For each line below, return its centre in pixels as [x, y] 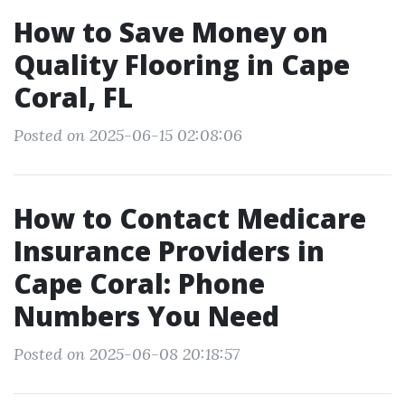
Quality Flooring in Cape [182, 65]
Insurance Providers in [169, 251]
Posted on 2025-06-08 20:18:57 [127, 354]
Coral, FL [73, 97]
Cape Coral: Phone [139, 283]
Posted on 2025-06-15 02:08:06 [128, 135]
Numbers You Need [146, 316]
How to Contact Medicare [190, 218]
